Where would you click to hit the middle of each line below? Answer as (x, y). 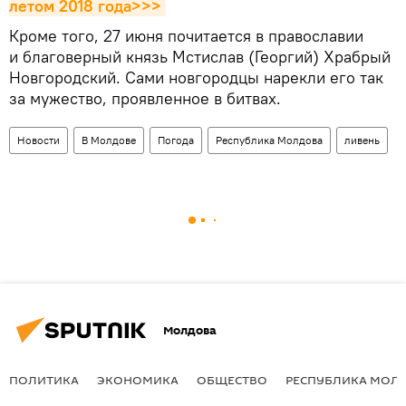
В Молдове (109, 140)
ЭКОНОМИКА (138, 380)
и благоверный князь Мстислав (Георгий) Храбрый (200, 57)
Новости (39, 140)
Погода (176, 140)
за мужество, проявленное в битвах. (145, 99)
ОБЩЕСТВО (232, 380)
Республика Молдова (269, 140)
